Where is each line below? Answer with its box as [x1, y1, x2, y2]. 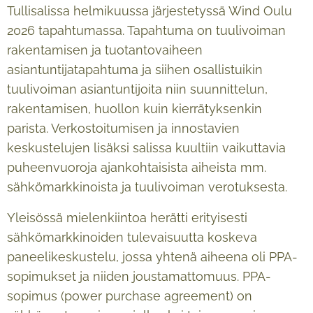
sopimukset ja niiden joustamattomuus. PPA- [7, 268, 271, 284]
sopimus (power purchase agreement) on [7, 288, 252, 303]
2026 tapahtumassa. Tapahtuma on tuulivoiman [7, 22, 286, 38]
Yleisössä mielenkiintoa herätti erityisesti [7, 210, 247, 225]
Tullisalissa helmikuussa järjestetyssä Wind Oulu [7, 3, 292, 18]
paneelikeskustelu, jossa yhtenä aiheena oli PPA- [7, 249, 298, 264]
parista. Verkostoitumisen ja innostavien [7, 120, 240, 136]
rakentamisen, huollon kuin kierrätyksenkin [7, 101, 262, 116]
